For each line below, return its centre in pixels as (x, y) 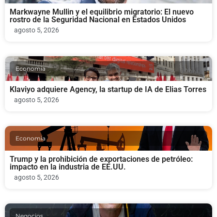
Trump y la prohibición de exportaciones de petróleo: (101, 159)
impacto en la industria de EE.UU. (68, 167)
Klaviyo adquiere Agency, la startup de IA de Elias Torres (108, 90)
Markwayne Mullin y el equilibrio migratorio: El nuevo (102, 12)
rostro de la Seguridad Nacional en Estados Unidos (98, 20)
